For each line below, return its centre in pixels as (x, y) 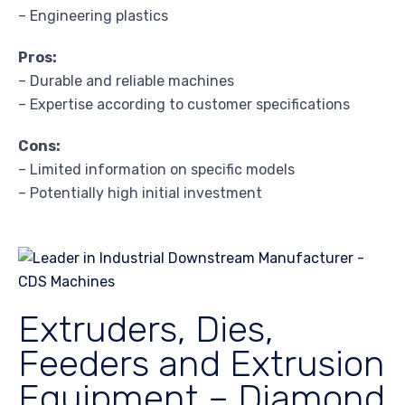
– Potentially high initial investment (140, 193)
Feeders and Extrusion (202, 363)
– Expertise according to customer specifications (184, 104)
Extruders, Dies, (146, 329)
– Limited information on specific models (156, 169)
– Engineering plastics (93, 15)
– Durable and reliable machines (126, 80)
